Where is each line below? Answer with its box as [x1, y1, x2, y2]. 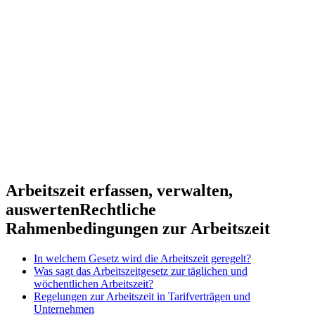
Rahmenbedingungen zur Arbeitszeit [6, 219, 270, 238]
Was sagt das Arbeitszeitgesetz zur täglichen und [34, 264, 247, 277]
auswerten [6, 200, 79, 219]
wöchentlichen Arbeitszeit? [34, 277, 153, 290]
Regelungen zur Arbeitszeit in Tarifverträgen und [34, 290, 250, 302]
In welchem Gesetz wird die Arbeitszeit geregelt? [34, 252, 251, 264]
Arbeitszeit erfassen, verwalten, [6, 181, 233, 200]
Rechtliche [79, 200, 156, 219]
